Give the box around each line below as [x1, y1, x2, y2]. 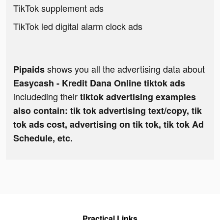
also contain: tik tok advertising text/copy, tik [13, 104, 202, 117]
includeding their [13, 90, 80, 103]
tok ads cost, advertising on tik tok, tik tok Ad [13, 118, 204, 131]
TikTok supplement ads [13, 1, 104, 15]
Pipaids [13, 63, 45, 76]
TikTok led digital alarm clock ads [13, 20, 142, 33]
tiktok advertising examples [80, 90, 196, 104]
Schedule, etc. [13, 132, 73, 145]
